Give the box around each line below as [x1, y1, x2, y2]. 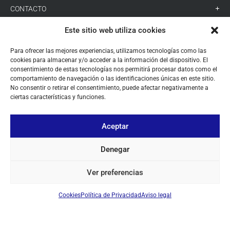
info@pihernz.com [73, 95, 177, 111]
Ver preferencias [87, 167, 143, 177]
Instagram [124, 128, 188, 145]
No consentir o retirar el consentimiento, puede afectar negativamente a [10, 84, 208, 91]
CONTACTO [10, 4, 46, 13]
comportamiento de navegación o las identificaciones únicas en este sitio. [10, 75, 215, 82]
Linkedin [105, 128, 157, 145]
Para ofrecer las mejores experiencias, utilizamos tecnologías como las [10, 47, 206, 54]
